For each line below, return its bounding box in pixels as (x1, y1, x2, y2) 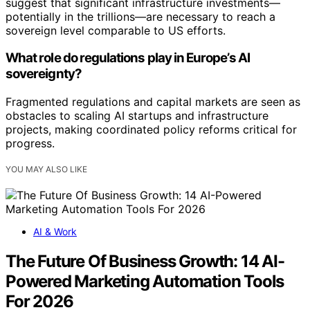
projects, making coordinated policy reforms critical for (6, 122, 297, 137)
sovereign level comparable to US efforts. (6, 23, 226, 37)
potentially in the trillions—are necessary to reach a (6, 9, 275, 24)
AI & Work (33, 226, 77, 238)
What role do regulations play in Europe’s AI (6, 50, 250, 66)
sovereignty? (6, 66, 82, 82)
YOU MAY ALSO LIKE (6, 164, 87, 175)
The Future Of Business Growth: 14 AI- (6, 251, 284, 272)
